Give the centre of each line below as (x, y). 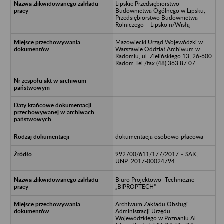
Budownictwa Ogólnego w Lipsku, (160, 10)
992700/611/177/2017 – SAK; (156, 154)
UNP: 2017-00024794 (145, 161)
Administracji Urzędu (143, 211)
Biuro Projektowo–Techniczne (155, 179)
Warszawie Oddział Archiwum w (157, 49)
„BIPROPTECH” (135, 186)
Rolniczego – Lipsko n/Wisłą (152, 24)
